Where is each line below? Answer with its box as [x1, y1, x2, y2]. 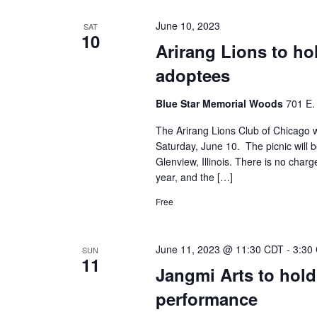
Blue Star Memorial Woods [155, 96, 286, 110]
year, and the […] [155, 170, 233, 184]
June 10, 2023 [155, 18, 220, 33]
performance [155, 287, 258, 311]
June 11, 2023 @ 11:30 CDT [155, 242, 284, 256]
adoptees [155, 63, 230, 87]
